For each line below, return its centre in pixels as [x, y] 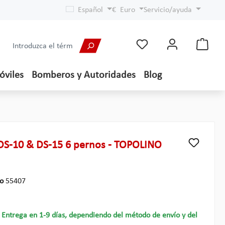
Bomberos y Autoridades [84, 75]
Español [90, 10]
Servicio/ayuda [168, 10]
